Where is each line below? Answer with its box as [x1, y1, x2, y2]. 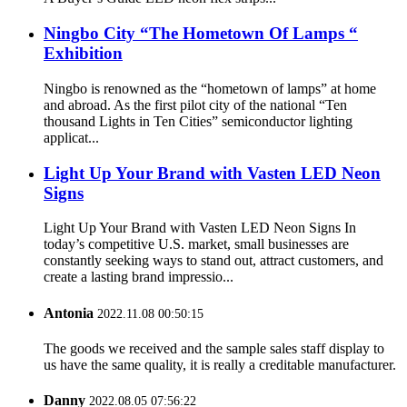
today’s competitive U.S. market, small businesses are [44, 236, 349, 253]
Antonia [44, 304, 94, 321]
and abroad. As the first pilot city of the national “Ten [44, 96, 347, 113]
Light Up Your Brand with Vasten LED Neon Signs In [44, 220, 356, 236]
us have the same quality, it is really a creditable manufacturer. [44, 356, 396, 372]
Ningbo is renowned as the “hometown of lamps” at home [44, 80, 376, 96]
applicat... [44, 129, 99, 145]
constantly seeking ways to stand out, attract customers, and [44, 253, 383, 269]
